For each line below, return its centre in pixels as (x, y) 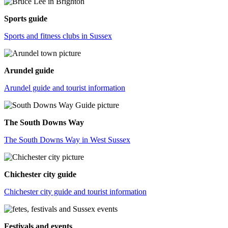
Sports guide (26, 18)
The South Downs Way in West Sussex (67, 139)
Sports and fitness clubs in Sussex (58, 36)
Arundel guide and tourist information (65, 88)
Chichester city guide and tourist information (75, 191)
